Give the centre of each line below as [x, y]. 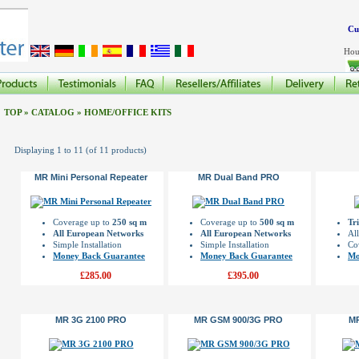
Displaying [36, 150]
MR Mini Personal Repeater [91, 177]
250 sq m [129, 222]
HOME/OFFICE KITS [128, 112]
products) [128, 150]
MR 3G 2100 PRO [91, 320]
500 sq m [277, 222]
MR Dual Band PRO [238, 177]
